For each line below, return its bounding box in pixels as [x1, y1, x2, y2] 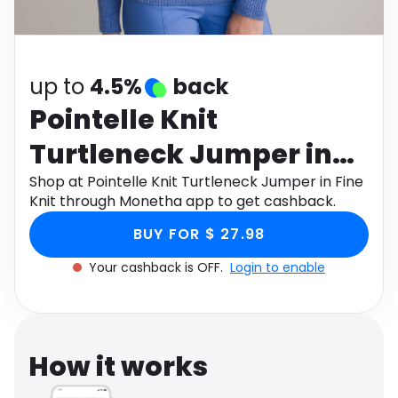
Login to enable [230, 259, 325, 276]
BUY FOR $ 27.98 [132, 224, 266, 244]
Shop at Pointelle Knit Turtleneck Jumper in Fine [29, 171, 363, 192]
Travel [28, 43, 67, 60]
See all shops [206, 41, 297, 61]
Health [206, 2, 246, 20]
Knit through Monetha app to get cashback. [29, 191, 336, 211]
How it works [28, 348, 208, 386]
